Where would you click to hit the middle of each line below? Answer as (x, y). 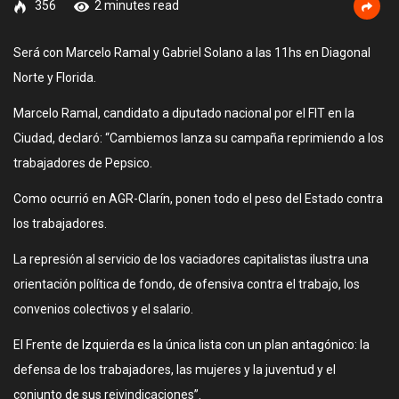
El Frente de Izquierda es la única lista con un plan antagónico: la (191, 345)
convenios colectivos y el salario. (103, 309)
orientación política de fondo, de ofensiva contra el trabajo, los (187, 284)
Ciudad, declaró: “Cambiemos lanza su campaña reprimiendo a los (199, 138)
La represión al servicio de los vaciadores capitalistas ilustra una (191, 259)
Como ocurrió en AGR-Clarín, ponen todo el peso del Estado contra (198, 199)
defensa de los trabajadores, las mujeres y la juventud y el (175, 370)
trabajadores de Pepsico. (83, 163)
